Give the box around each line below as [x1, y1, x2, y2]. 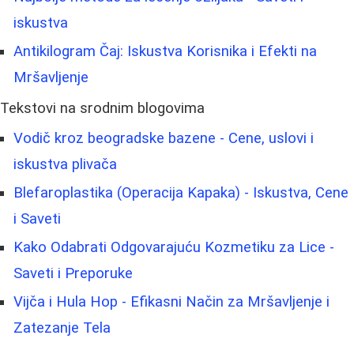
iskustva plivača [13, 155, 117, 173]
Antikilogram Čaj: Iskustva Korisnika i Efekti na [13, 42, 317, 60]
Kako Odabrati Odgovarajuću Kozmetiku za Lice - [13, 238, 334, 256]
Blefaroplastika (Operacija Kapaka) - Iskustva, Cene [13, 183, 348, 201]
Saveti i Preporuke [13, 264, 133, 282]
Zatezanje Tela [13, 318, 111, 337]
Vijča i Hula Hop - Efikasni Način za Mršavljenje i [13, 292, 330, 311]
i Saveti [13, 209, 61, 228]
